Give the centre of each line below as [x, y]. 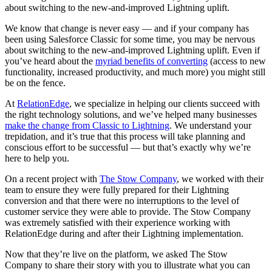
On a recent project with [52, 179]
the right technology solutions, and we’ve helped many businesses [131, 115]
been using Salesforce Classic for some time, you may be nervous [130, 39]
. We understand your [210, 126]
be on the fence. [36, 83]
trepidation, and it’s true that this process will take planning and [125, 137]
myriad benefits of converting [151, 61]
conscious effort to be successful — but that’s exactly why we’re [128, 148]
